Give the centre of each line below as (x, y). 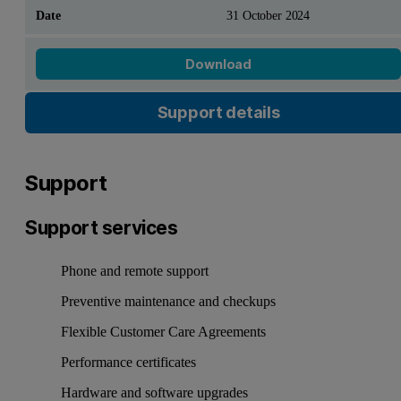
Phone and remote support (135, 271)
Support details (218, 113)
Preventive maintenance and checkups (169, 302)
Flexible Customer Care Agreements (164, 332)
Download (219, 64)
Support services (104, 228)
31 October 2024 (269, 15)
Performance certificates (129, 363)
